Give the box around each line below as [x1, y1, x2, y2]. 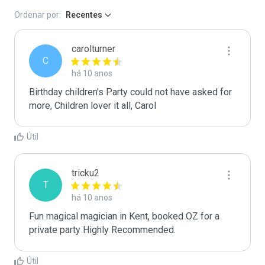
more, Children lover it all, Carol [29, 100, 156, 111]
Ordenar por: [14, 10, 61, 20]
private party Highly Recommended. [29, 224, 176, 235]
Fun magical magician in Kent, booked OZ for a [29, 211, 219, 222]
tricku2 [72, 167, 99, 179]
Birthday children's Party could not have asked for [29, 86, 232, 98]
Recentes [66, 10, 102, 20]
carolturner [72, 43, 115, 54]
